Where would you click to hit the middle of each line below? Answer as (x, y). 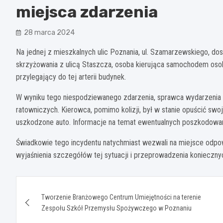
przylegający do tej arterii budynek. (71, 77)
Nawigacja (55, 185)
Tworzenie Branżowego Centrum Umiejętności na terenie (121, 197)
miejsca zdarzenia (87, 12)
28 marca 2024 (49, 32)
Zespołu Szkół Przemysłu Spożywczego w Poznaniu (116, 208)
